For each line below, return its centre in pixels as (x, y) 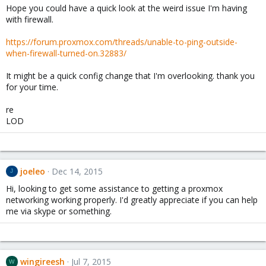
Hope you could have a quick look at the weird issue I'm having (126, 8)
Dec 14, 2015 (77, 171)
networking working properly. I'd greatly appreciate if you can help (132, 200)
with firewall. (30, 19)
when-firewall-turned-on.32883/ (66, 53)
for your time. (32, 87)
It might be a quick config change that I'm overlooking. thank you (130, 75)
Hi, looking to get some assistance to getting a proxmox (114, 189)
